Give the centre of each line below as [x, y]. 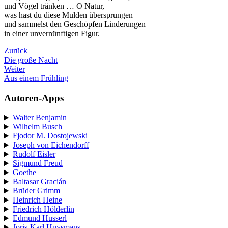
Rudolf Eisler [34, 154]
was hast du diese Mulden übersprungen [68, 15]
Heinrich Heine [37, 200]
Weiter [15, 69]
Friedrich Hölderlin [43, 209]
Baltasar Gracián [39, 182]
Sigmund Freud [37, 163]
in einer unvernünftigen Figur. [52, 33]
